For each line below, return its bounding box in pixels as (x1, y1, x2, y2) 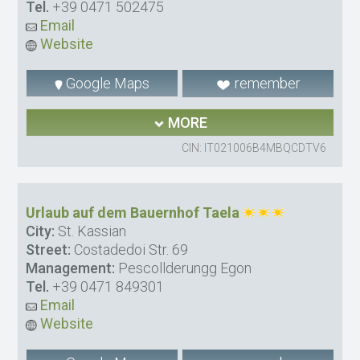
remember (231, 75, 301, 92)
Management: (26, 260, 116, 277)
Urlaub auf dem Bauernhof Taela (26, 204, 240, 222)
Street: (26, 241, 72, 259)
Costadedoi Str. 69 (71, 241, 189, 259)
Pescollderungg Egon (115, 260, 252, 277)
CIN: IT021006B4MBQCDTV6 (181, 141, 326, 155)
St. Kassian (55, 223, 127, 240)
